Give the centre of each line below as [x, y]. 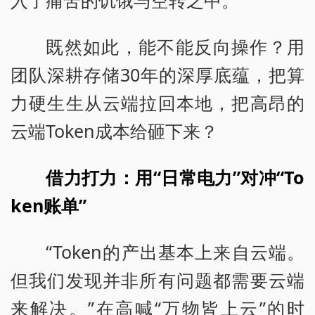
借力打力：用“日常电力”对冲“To [175, 177]
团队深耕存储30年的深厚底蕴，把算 [157, 74]
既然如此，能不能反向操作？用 [175, 46]
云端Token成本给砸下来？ [114, 130]
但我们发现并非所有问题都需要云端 [157, 279]
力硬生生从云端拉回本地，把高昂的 [157, 102]
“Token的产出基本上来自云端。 [175, 251]
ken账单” [49, 205]
